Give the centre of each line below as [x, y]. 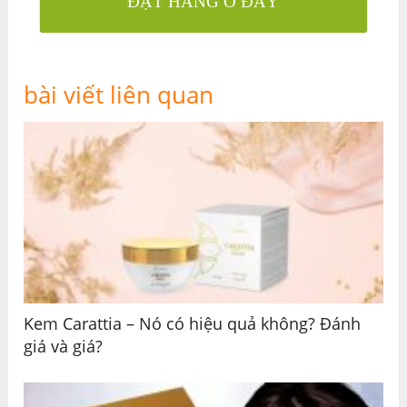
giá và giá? [64, 346]
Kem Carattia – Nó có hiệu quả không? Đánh [193, 323]
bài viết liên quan [119, 94]
